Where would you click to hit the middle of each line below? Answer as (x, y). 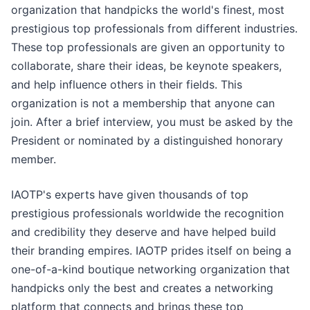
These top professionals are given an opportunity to (148, 47)
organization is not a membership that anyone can (143, 103)
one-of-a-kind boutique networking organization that (151, 270)
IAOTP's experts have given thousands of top (130, 195)
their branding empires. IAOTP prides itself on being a (151, 251)
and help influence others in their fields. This (127, 85)
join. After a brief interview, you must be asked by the (152, 122)
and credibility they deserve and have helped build (144, 232)
